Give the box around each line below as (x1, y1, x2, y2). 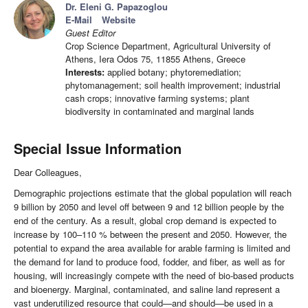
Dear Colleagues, (14, 166, 82, 179)
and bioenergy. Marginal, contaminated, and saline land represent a (14, 283, 280, 296)
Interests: (65, 65, 104, 79)
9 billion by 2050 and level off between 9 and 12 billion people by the (14, 200, 284, 214)
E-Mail (65, 13, 92, 27)
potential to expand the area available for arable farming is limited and (14, 241, 290, 255)
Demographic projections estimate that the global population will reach (14, 186, 291, 200)
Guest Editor (65, 26, 115, 40)
